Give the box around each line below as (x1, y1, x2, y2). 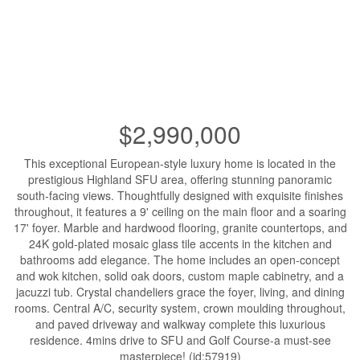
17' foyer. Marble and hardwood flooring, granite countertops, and (13, 219, 347, 235)
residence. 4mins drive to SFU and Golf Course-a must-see (29, 331, 331, 348)
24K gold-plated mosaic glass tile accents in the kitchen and (28, 235, 332, 252)
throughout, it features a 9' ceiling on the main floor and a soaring (14, 202, 346, 219)
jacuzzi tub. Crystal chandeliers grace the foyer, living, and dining (15, 283, 345, 300)
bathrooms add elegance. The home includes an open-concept (20, 251, 340, 268)
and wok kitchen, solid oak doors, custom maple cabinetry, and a (16, 267, 344, 284)
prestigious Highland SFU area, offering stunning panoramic (28, 170, 332, 187)
